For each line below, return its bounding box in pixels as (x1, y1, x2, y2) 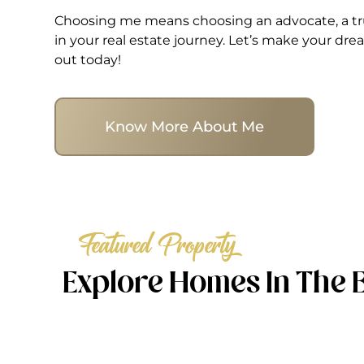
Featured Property (79, 221, 236, 262)
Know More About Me (105, 117, 265, 136)
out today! (54, 51, 122, 67)
